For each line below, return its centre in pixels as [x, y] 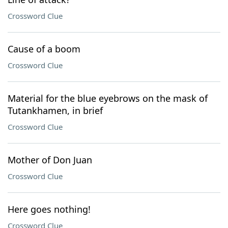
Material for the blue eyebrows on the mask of [108, 98]
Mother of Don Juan [50, 160]
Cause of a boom [44, 49]
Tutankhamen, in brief [55, 110]
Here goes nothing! [49, 209]
